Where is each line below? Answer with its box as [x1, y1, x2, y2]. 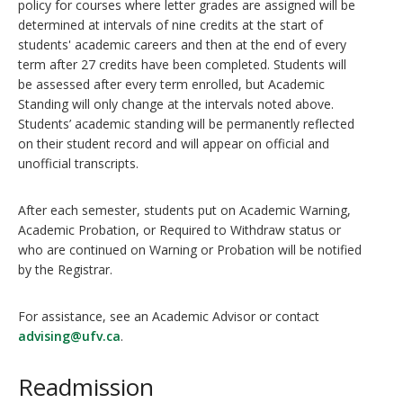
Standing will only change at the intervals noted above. [18, 95, 334, 112]
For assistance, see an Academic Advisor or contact [18, 308, 319, 325]
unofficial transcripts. [18, 155, 139, 172]
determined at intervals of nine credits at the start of [18, 16, 323, 33]
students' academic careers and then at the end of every [18, 36, 346, 53]
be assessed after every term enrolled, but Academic [18, 76, 325, 93]
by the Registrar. [18, 261, 112, 278]
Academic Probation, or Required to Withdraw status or [18, 221, 341, 238]
